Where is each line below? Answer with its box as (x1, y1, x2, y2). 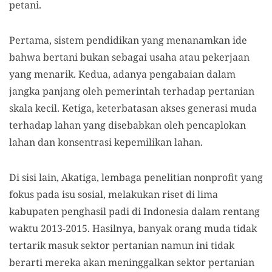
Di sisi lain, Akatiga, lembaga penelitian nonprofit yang (9, 170, 263, 184)
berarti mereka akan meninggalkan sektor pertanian (9, 255, 254, 269)
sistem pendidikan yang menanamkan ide (52, 33, 247, 47)
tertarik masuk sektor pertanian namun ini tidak (9, 238, 234, 252)
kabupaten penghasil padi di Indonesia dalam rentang (9, 204, 260, 218)
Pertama (9, 33, 49, 47)
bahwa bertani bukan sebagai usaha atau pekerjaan (9, 50, 250, 64)
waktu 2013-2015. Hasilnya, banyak (9, 221, 174, 235)
